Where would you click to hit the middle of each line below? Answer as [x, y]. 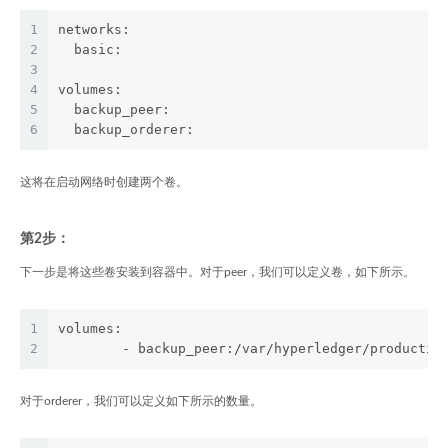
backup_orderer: [126, 129]
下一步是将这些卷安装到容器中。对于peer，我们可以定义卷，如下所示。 [217, 272]
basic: [90, 49]
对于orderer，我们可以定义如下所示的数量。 [141, 401]
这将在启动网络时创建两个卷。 [104, 182]
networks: [94, 29]
